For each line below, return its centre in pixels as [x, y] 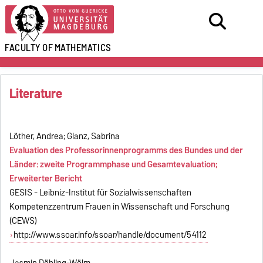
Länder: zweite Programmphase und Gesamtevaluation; [114, 164]
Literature [36, 93]
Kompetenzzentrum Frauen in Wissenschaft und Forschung [120, 206]
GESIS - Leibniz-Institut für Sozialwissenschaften [101, 192]
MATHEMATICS [83, 48]
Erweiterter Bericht [46, 178]
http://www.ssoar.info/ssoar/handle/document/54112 [110, 235]
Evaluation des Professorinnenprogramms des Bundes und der [127, 150]
